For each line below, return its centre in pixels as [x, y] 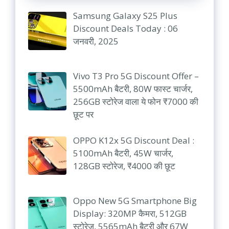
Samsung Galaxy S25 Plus [125, 15]
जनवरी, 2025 [96, 41]
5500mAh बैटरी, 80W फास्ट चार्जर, [133, 89]
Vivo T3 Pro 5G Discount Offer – [136, 76]
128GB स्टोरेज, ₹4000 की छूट [124, 166]
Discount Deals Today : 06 [125, 28]
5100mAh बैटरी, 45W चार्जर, [123, 153]
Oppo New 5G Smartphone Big [135, 200]
